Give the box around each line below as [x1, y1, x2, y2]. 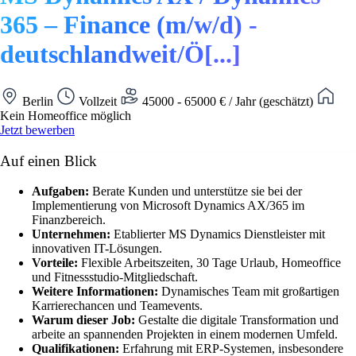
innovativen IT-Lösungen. [32, 242, 162, 256]
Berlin [19, 94, 56, 108]
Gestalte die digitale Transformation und [138, 313, 339, 327]
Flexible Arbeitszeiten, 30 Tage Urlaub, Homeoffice [81, 256, 341, 270]
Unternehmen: [32, 227, 114, 242]
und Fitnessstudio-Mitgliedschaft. [32, 270, 198, 284]
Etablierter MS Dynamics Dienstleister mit [114, 227, 325, 242]
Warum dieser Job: [32, 313, 138, 327]
